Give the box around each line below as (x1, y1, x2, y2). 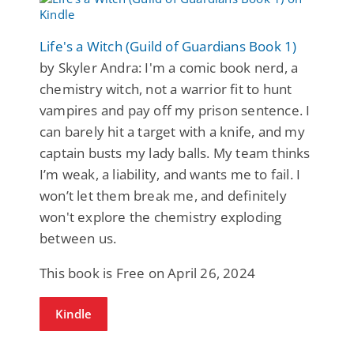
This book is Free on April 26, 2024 (40, 263, 255, 282)
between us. (40, 228, 117, 247)
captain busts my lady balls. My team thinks (40, 143, 311, 162)
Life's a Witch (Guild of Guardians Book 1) (40, 36, 297, 55)
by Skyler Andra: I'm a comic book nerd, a (40, 58, 299, 77)
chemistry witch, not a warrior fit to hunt (40, 79, 292, 98)
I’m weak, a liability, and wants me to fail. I (40, 164, 301, 183)
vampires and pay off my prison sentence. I (40, 100, 311, 119)
